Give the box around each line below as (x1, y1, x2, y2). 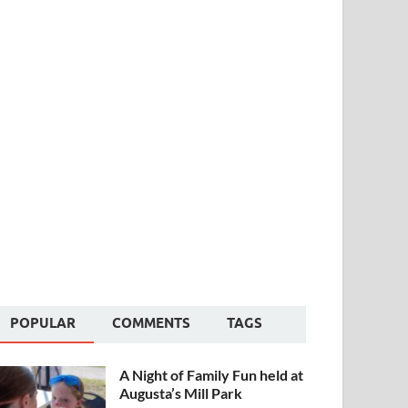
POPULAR (10, 314, 76, 331)
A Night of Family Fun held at (119, 365, 304, 383)
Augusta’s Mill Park (119, 383, 243, 402)
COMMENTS (112, 314, 191, 331)
